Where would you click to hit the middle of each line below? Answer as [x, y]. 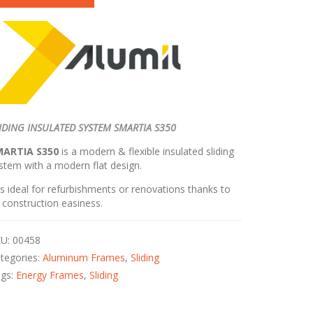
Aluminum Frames [84, 258]
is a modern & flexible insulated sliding [147, 152]
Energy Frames [50, 275]
